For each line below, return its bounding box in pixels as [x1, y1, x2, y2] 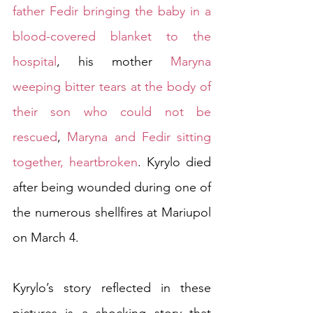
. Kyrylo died [138, 154, 211, 170]
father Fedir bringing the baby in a [13, 3, 211, 20]
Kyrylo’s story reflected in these [13, 280, 211, 296]
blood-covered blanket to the [13, 29, 211, 45]
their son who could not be [13, 104, 211, 120]
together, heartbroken [13, 154, 138, 170]
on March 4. [13, 230, 89, 246]
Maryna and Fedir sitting [67, 129, 211, 145]
